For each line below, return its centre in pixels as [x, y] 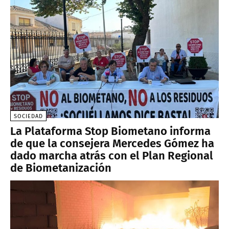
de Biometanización [61, 168]
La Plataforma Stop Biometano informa [110, 131]
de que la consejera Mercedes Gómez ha [112, 143]
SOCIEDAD [28, 116]
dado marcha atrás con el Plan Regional [112, 155]
